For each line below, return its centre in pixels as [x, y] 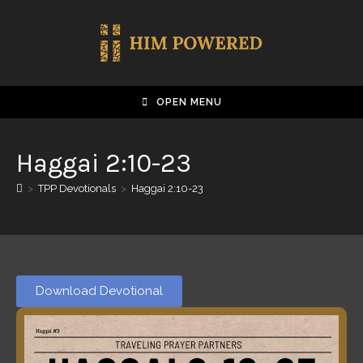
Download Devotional [99, 291]
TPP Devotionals [77, 188]
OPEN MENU [189, 102]
